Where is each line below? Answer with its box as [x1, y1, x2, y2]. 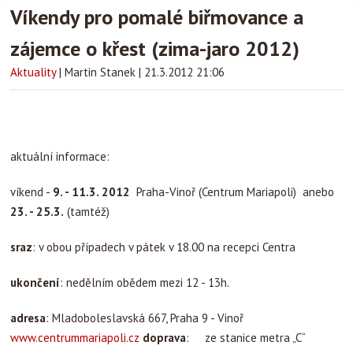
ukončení [10, 275, 60, 290]
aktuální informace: [10, 149, 110, 164]
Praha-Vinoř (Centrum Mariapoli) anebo [130, 184, 334, 199]
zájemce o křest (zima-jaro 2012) [10, 35, 299, 61]
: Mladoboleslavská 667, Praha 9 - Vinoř [46, 310, 250, 325]
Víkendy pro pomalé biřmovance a [10, 4, 303, 30]
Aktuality [10, 65, 56, 80]
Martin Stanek [65, 65, 139, 80]
